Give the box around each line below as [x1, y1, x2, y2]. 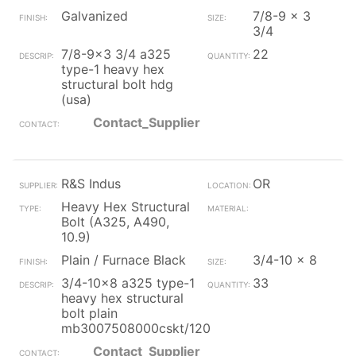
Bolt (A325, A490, [61, 214, 169, 230]
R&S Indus [61, 176, 121, 192]
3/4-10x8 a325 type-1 [61, 275, 195, 291]
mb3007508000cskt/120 [61, 320, 211, 336]
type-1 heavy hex [61, 61, 164, 77]
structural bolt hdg [61, 76, 173, 92]
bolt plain [61, 305, 118, 321]
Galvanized [61, 8, 128, 24]
